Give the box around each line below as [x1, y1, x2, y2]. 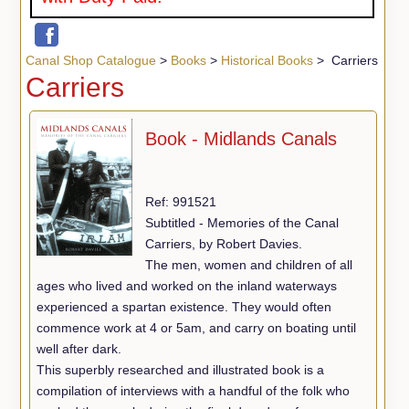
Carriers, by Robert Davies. [145, 236, 303, 251]
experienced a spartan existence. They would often [37, 299, 332, 314]
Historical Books [220, 52, 313, 68]
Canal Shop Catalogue [25, 52, 156, 68]
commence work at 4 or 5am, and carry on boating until [37, 320, 357, 335]
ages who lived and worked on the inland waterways [37, 278, 338, 293]
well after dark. [37, 341, 122, 356]
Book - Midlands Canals [145, 128, 338, 149]
